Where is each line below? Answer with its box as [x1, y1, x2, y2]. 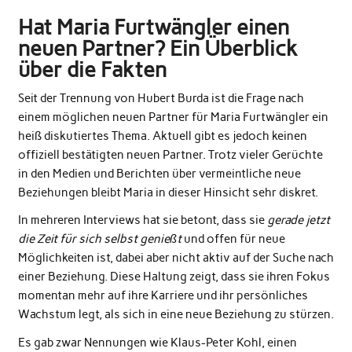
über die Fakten [17, 56, 167, 82]
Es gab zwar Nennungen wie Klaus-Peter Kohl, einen [17, 335, 297, 350]
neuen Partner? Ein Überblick [17, 35, 298, 61]
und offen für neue [181, 232, 285, 247]
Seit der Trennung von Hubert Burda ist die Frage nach [17, 90, 304, 105]
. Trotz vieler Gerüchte [202, 147, 323, 162]
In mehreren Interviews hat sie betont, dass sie [17, 213, 267, 228]
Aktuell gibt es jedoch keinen [152, 128, 307, 143]
